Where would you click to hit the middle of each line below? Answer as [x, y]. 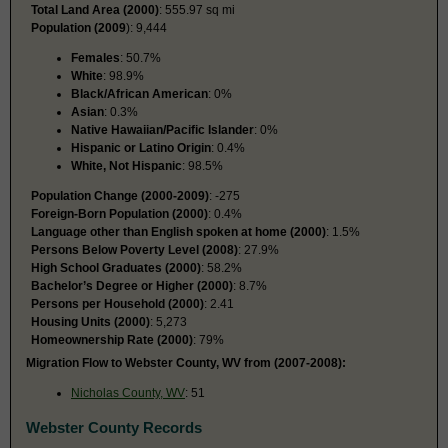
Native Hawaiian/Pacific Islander [162, 129]
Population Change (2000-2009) [120, 195]
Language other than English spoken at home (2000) [178, 231]
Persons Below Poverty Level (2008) [134, 249]
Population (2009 [78, 27]
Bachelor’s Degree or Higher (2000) [132, 285]
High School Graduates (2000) [116, 267]
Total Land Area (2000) [95, 9]
